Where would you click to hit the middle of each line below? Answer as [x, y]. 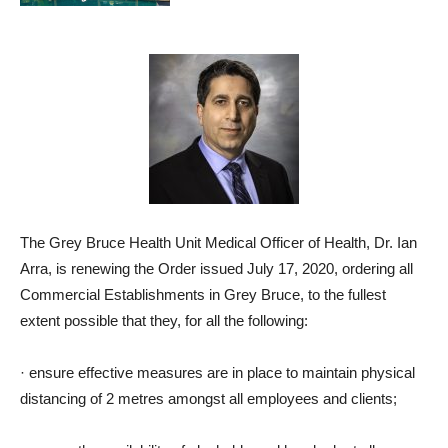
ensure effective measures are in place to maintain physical [222, 372]
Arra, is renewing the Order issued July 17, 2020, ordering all [216, 268]
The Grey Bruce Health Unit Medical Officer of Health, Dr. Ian [218, 242]
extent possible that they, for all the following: [164, 320]
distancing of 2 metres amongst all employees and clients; [208, 398]
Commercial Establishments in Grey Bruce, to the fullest [203, 294]
